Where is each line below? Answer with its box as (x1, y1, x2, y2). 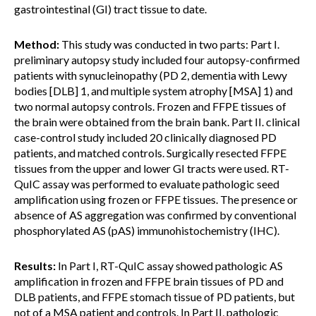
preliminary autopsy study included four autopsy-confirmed (14, 53, 300, 66)
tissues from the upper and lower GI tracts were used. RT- (14, 162, 289, 175)
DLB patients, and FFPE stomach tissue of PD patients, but (14, 290, 295, 303)
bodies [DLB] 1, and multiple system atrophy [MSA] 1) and (14, 84, 293, 97)
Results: (14, 259, 56, 272)
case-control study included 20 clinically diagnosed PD (14, 130, 276, 144)
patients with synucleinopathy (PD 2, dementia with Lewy (14, 68, 287, 82)
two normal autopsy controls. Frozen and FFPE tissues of (14, 99, 286, 113)
